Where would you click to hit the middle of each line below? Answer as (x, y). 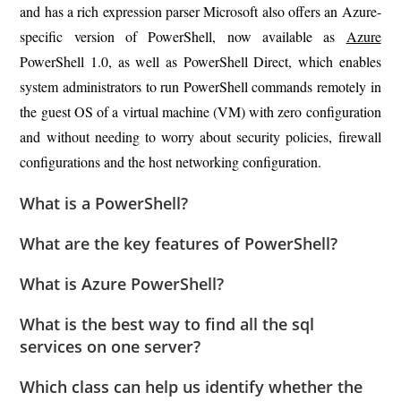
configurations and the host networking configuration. (171, 161)
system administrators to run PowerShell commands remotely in (200, 86)
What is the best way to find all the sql (167, 324)
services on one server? (111, 346)
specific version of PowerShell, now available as (183, 36)
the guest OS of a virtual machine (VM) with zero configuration (200, 111)
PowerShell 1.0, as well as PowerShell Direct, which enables (200, 61)
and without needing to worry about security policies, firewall (200, 136)
